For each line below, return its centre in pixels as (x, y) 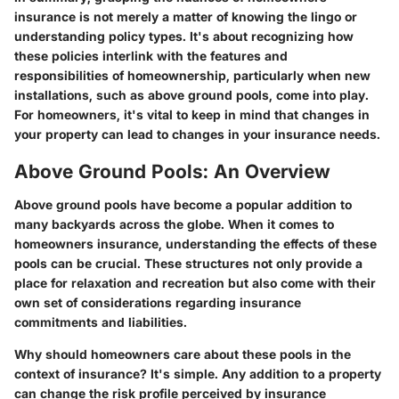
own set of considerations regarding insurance (158, 303)
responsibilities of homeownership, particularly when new (192, 75)
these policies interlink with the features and (151, 55)
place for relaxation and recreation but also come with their (195, 283)
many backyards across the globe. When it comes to (174, 224)
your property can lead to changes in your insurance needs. (197, 134)
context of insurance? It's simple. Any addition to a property (198, 374)
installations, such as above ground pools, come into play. (191, 94)
